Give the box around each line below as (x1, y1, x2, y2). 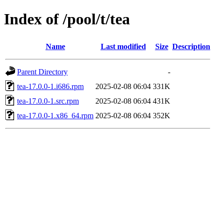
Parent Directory (17, 67, 68, 76)
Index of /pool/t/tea (4, 10, 130, 28)
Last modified (100, 42, 146, 51)
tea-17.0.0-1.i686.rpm (17, 82, 84, 91)
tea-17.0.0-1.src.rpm (17, 96, 79, 105)
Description (172, 42, 210, 51)
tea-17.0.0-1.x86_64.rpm (17, 111, 93, 120)
